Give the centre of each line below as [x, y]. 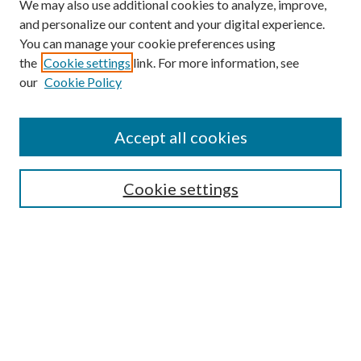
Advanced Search [62, 295]
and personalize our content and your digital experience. [172, 24]
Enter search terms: [66, 180]
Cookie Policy [83, 82]
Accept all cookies [180, 137]
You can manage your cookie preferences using [147, 43]
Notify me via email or [74, 318]
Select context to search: [79, 261]
